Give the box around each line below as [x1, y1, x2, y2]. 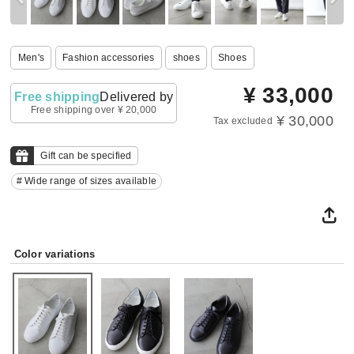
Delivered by [100, 90, 174, 104]
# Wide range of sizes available [16, 175, 157, 187]
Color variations [13, 248, 96, 261]
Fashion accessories [62, 51, 155, 63]
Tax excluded [213, 115, 273, 126]
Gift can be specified [40, 150, 132, 162]
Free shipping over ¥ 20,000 [30, 104, 157, 116]
